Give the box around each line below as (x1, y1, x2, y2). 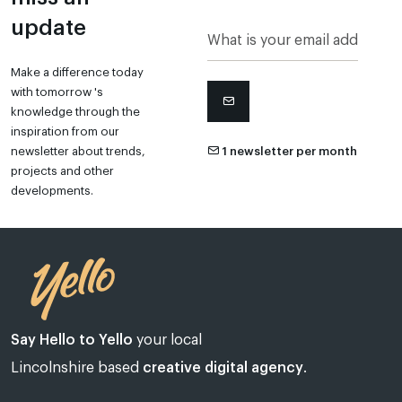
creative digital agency (143, 361, 303, 376)
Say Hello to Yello (11, 333, 133, 348)
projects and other (11, 165, 114, 178)
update (11, 17, 86, 39)
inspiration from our (11, 126, 119, 138)
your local (133, 333, 202, 348)
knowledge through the (11, 106, 140, 118)
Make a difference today (11, 66, 144, 79)
